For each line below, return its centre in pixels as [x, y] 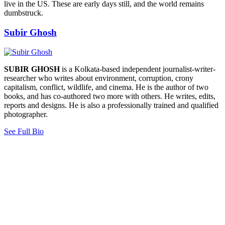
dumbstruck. [24, 13]
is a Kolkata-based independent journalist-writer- [138, 69]
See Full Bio [24, 131]
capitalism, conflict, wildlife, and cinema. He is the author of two [106, 87]
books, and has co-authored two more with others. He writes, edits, [110, 96]
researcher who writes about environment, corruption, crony [99, 78]
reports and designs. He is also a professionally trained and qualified [111, 105]
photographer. [26, 114]
